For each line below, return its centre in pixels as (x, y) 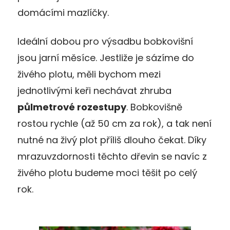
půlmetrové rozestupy (72, 107)
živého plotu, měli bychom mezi (89, 74)
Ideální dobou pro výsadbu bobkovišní (105, 41)
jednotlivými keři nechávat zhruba (94, 90)
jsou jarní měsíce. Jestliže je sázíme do (106, 57)
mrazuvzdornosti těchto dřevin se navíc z (112, 156)
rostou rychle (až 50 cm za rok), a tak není (114, 123)
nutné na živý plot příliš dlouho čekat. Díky (112, 140)
